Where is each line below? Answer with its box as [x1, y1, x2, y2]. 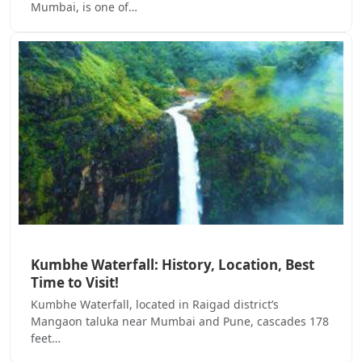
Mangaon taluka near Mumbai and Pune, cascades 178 [31, 313, 329, 329]
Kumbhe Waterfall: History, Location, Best [31, 255, 314, 274]
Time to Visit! [31, 272, 119, 292]
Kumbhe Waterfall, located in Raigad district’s [31, 296, 279, 312]
